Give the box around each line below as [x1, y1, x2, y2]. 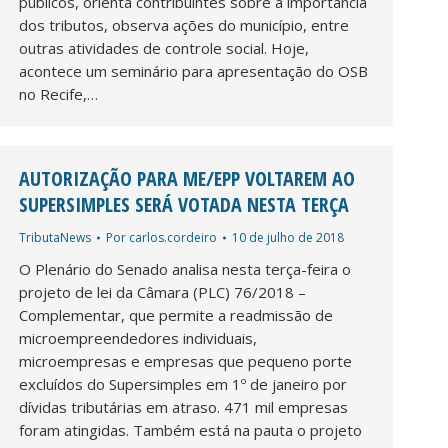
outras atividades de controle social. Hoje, [19, 37, 309, 58]
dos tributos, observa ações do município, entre [19, 14, 349, 35]
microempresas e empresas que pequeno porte [19, 350, 352, 371]
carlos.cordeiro [129, 228, 217, 246]
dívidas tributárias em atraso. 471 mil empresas [19, 396, 348, 417]
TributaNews [19, 228, 91, 246]
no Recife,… [19, 83, 98, 104]
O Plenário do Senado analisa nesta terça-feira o [19, 258, 351, 279]
